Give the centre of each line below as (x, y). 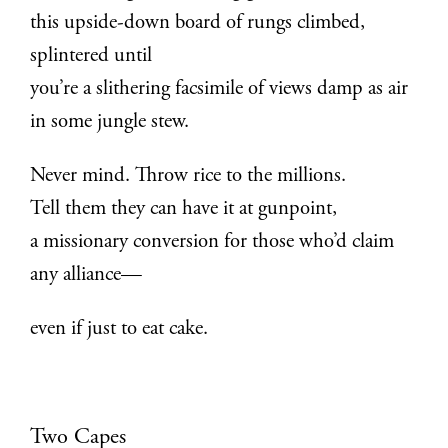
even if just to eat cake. (119, 329)
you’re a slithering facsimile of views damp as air (219, 90)
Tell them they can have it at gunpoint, (184, 210)
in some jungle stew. (110, 123)
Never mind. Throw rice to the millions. (188, 177)
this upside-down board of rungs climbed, (198, 24)
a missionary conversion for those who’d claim (212, 243)
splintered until (91, 57)
